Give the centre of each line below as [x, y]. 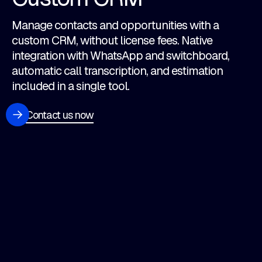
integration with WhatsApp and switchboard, [120, 56]
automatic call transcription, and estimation [117, 71]
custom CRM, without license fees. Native [112, 41]
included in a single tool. [70, 86]
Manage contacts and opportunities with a [115, 25]
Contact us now [60, 115]
